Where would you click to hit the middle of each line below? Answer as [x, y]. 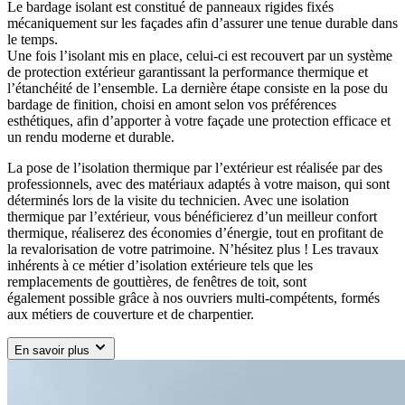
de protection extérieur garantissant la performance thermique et [188, 72]
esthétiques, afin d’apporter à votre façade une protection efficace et [199, 121]
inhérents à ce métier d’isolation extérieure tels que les [160, 266]
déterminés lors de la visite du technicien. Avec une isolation [178, 201]
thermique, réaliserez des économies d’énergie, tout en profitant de [195, 233]
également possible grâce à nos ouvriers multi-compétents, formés [193, 298]
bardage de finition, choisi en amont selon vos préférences [172, 105]
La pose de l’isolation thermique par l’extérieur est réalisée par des [195, 168]
